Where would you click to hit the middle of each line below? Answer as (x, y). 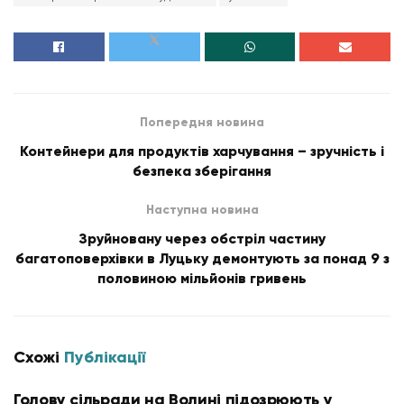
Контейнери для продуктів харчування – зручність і (202, 151)
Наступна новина (202, 210)
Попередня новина (202, 123)
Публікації (105, 358)
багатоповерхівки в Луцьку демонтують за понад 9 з (202, 259)
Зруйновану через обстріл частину (202, 239)
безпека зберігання (202, 171)
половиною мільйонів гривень (202, 279)
